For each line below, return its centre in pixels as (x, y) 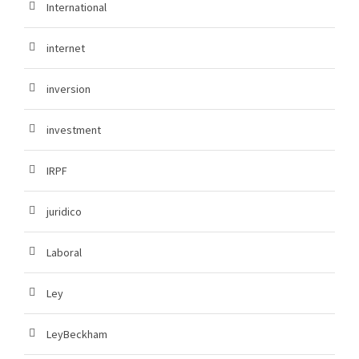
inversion (69, 89)
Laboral (64, 253)
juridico (64, 212)
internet (66, 48)
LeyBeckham (77, 335)
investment (74, 130)
